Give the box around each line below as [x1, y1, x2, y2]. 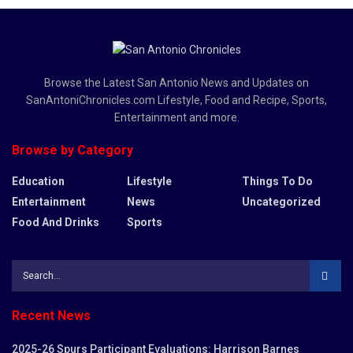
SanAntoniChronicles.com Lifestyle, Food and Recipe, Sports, [26, 93, 327, 106]
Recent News [12, 307, 91, 323]
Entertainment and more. [113, 110, 240, 124]
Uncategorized [242, 195, 321, 208]
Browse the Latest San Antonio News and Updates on [44, 76, 309, 89]
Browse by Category [12, 142, 133, 158]
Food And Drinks [12, 215, 99, 229]
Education [12, 174, 65, 188]
